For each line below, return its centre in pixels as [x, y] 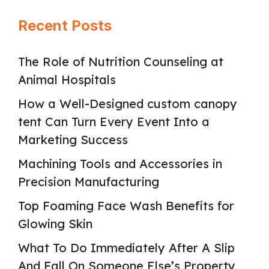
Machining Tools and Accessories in [120, 164]
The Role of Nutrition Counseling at [121, 62]
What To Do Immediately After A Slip [126, 248]
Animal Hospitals [67, 80]
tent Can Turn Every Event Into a [114, 122]
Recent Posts [65, 26]
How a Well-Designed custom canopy [128, 104]
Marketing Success [73, 140]
